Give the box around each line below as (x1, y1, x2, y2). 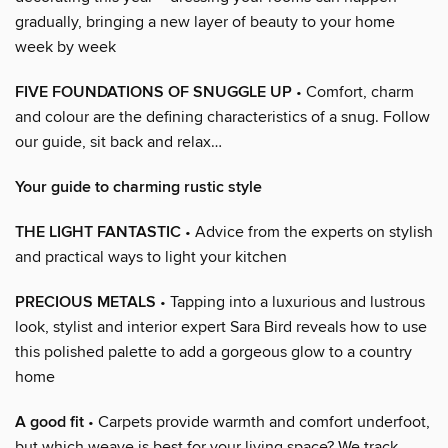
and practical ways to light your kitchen (15, 246, 287, 267)
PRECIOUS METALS (15, 291, 156, 313)
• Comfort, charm (292, 81, 414, 102)
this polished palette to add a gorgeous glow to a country (15, 341, 412, 362)
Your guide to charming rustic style (15, 176, 262, 198)
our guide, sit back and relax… (15, 131, 222, 152)
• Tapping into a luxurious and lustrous (156, 291, 425, 312)
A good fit (15, 411, 84, 433)
